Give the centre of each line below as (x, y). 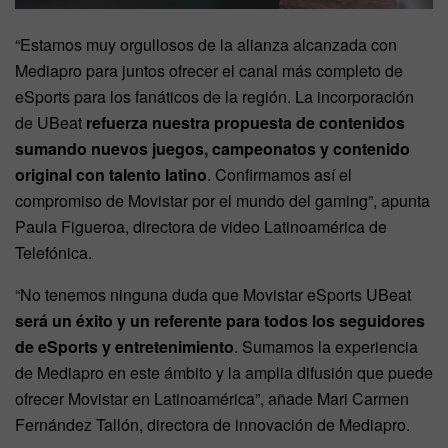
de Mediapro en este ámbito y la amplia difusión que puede (224, 372)
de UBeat (50, 122)
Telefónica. (53, 252)
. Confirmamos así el (279, 174)
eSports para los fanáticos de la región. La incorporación (214, 96)
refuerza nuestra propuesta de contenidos (245, 122)
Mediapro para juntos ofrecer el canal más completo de (209, 70)
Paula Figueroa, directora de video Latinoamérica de (201, 226)
